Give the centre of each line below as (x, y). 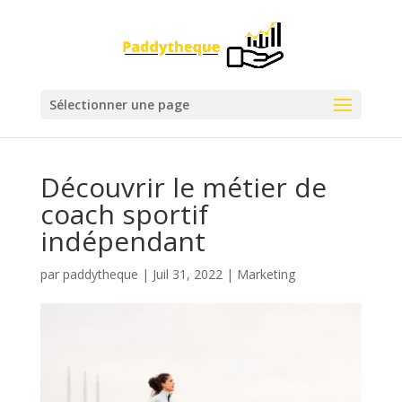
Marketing (266, 274)
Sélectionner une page (119, 105)
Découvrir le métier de (183, 187)
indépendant (122, 241)
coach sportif (124, 214)
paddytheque (100, 274)
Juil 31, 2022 (187, 274)
